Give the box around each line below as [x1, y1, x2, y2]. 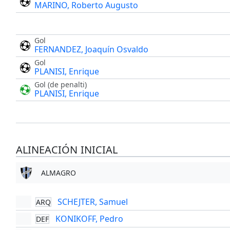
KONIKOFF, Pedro [55, 213, 123, 225]
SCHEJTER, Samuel [57, 196, 128, 208]
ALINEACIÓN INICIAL [15, 143, 118, 157]
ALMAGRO [41, 168, 76, 178]
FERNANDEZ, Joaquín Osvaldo [34, 44, 148, 55]
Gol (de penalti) [34, 80, 87, 90]
